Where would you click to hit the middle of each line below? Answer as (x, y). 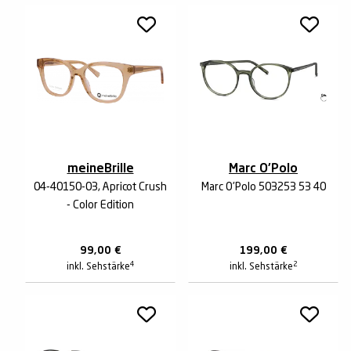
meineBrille (100, 169)
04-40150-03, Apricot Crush (100, 187)
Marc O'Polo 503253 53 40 (263, 187)
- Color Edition (100, 205)
